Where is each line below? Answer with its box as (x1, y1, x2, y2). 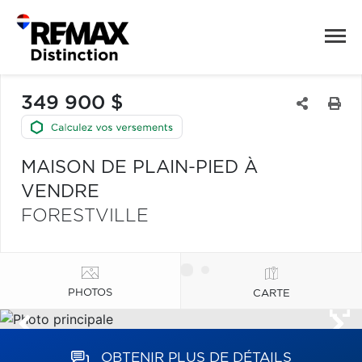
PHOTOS (68, 287, 112, 298)
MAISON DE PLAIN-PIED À (21, 158, 258, 176)
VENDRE (21, 183, 99, 200)
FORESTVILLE (21, 207, 149, 225)
